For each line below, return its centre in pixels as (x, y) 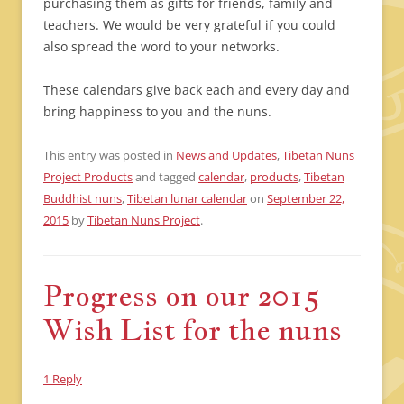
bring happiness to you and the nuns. (157, 112)
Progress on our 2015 (182, 295)
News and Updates (226, 156)
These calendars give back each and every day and (197, 90)
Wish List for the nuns (193, 330)
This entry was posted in (110, 156)
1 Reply (63, 379)
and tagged (165, 177)
